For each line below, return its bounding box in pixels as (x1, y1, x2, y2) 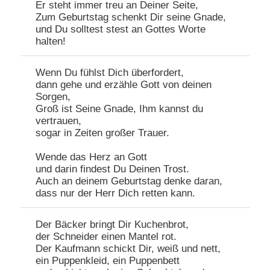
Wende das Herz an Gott (36, 151, 148, 163)
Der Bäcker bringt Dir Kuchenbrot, (36, 219, 189, 231)
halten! (36, 36, 66, 48)
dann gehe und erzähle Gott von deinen (36, 79, 212, 91)
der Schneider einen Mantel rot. (36, 231, 177, 243)
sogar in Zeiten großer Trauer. (36, 127, 170, 139)
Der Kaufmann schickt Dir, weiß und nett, (36, 243, 221, 255)
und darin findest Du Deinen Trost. (36, 163, 190, 175)
